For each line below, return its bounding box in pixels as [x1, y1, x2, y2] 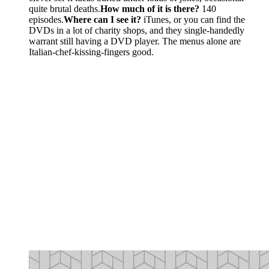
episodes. [29, 14, 64, 25]
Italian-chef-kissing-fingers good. [29, 47, 154, 58]
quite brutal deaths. [29, 4, 100, 14]
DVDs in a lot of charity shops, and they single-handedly [29, 25, 244, 36]
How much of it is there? [100, 4, 199, 14]
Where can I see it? [64, 14, 141, 25]
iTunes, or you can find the [141, 14, 245, 25]
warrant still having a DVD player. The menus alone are [29, 36, 241, 47]
